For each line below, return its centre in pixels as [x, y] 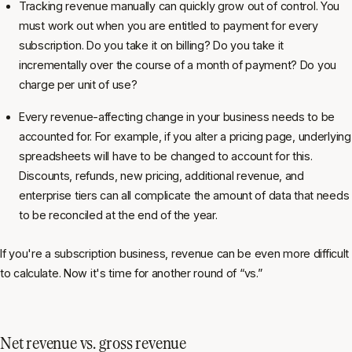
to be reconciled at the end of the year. [118, 214]
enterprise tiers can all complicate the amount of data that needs [184, 195]
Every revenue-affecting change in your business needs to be [177, 116]
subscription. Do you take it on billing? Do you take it [152, 45]
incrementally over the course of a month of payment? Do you [178, 64]
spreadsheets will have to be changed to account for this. [166, 156]
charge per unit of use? [78, 84]
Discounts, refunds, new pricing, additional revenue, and [161, 175]
